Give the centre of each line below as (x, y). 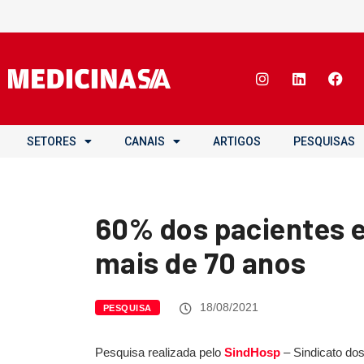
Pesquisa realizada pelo (160, 352)
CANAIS (145, 141)
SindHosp (252, 352)
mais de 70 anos (201, 262)
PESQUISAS (324, 141)
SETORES (52, 141)
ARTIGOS (237, 141)
